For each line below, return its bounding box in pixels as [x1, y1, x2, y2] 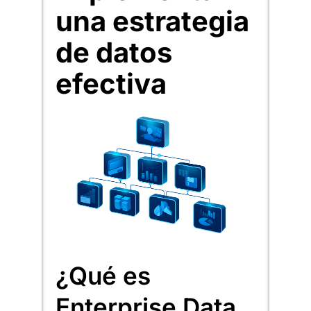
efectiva [56, 66, 167, 101]
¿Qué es [56, 260, 151, 290]
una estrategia [56, 3, 249, 38]
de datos [56, 35, 172, 69]
